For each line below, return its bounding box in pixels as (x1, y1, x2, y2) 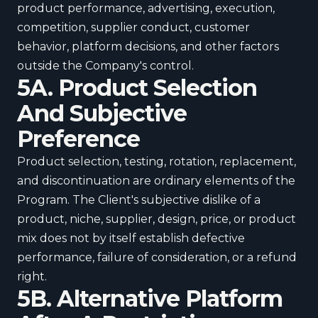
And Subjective (17, 99, 187, 127)
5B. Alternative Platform (17, 285, 283, 312)
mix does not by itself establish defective (17, 231, 245, 245)
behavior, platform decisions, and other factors (17, 40, 279, 53)
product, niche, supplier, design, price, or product (17, 212, 296, 226)
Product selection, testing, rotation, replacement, (17, 155, 296, 168)
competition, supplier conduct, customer (17, 21, 250, 34)
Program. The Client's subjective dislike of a (17, 193, 261, 207)
